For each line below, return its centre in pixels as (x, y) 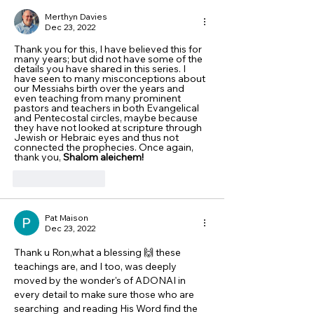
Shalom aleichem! (103, 157)
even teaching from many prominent (98, 98)
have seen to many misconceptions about (111, 78)
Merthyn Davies (76, 16)
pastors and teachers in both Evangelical (108, 108)
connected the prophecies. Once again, (105, 147)
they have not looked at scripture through (109, 128)
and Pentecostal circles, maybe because (107, 118)
